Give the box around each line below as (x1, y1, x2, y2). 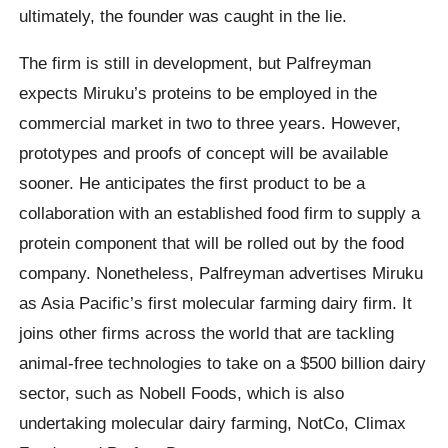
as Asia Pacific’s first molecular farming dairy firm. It (19, 292, 413, 313)
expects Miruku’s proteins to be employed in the (19, 82, 378, 103)
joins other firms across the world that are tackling (19, 322, 395, 343)
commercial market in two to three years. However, (19, 112, 402, 133)
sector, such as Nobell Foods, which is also (19, 382, 345, 403)
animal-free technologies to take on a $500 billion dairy (19, 352, 427, 373)
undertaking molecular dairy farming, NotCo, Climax (19, 412, 407, 433)
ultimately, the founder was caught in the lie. (19, 5, 348, 26)
